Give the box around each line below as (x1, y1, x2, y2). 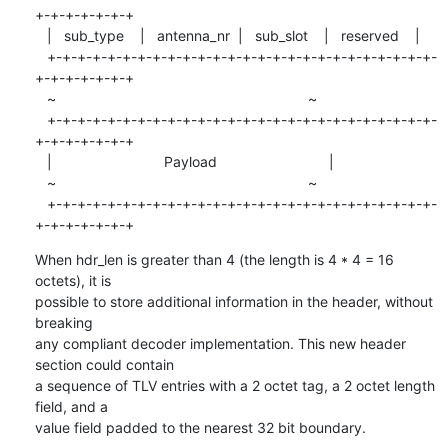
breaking (34, 313, 93, 331)
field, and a (34, 397, 108, 415)
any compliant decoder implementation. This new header (34, 334, 406, 352)
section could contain (34, 355, 174, 373)
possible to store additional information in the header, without (34, 292, 433, 310)
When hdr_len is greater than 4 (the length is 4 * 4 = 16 (34, 250, 394, 268)
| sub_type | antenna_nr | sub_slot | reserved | (34, 26, 47, 44)
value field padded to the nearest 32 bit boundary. (34, 418, 366, 436)
